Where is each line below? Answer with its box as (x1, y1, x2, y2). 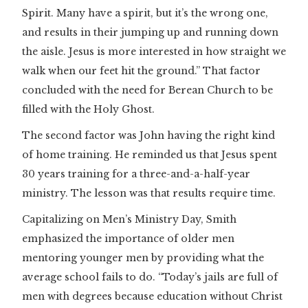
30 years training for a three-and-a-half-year (22, 168, 250, 181)
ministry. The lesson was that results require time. (22, 187, 276, 200)
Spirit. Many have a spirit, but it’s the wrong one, (22, 7, 268, 20)
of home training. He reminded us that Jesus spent (22, 148, 277, 162)
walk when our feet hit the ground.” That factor (22, 65, 261, 78)
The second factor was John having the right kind (22, 129, 275, 142)
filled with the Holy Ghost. (22, 103, 157, 116)
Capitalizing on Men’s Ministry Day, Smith (22, 213, 236, 226)
